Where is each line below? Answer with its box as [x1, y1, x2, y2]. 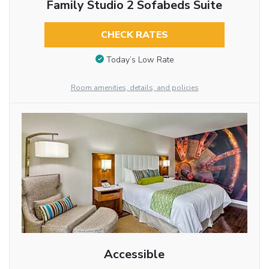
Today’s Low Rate [106, 53, 174, 65]
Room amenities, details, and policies [70, 82, 199, 92]
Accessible [104, 246, 165, 262]
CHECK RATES [100, 28, 168, 42]
